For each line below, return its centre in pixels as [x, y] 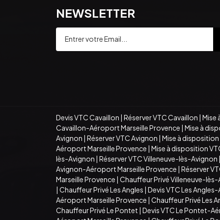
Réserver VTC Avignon [122, 138]
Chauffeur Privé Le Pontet [97, 210]
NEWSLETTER [96, 13]
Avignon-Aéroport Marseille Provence [116, 169]
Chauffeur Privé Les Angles [101, 189]
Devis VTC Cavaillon [88, 117]
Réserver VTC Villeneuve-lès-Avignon [158, 158]
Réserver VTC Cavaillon [161, 117]
